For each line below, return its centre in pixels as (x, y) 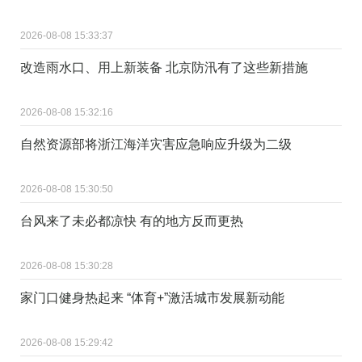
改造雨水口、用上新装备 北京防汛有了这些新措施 (164, 67)
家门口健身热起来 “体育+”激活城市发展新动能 (152, 297)
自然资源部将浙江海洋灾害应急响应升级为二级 (156, 144)
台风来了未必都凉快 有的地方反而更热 (132, 221)
